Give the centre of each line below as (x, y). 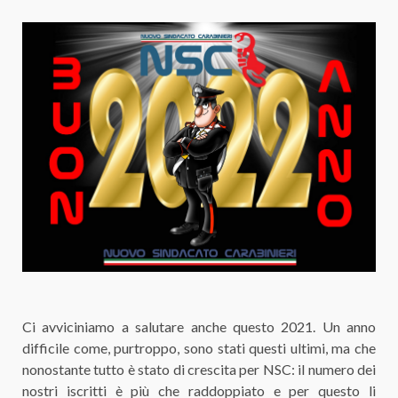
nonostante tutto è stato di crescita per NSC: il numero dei (199, 369)
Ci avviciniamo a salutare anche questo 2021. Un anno (199, 326)
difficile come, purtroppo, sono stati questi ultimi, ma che (199, 347)
